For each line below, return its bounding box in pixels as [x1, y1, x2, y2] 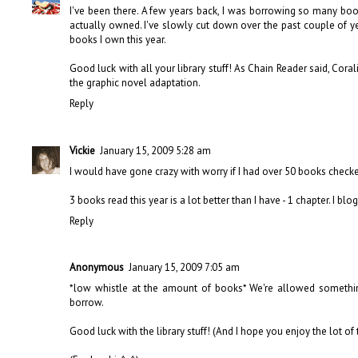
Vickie [70, 143, 95, 157]
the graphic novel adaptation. [70, 76, 201, 90]
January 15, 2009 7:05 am [129, 260, 240, 274]
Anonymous [70, 260, 124, 274]
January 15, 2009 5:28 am [100, 143, 211, 157]
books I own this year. [70, 33, 166, 47]
